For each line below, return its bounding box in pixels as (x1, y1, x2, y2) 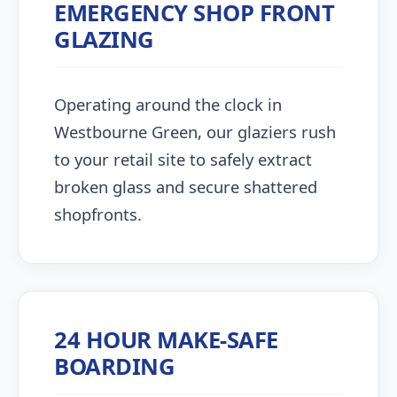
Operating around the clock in (54, 93, 282, 115)
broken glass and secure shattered (54, 175, 317, 198)
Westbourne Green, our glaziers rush (54, 121, 336, 143)
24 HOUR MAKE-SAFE (54, 324, 278, 355)
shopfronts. (54, 203, 142, 225)
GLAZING (54, 24, 154, 55)
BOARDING (54, 351, 175, 382)
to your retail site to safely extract (54, 148, 312, 170)
